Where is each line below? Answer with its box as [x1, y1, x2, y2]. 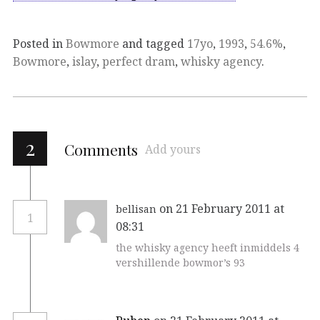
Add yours [145, 141, 201, 158]
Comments [64, 139, 138, 160]
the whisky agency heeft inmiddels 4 [116, 241, 299, 255]
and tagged [119, 36, 187, 52]
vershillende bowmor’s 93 [116, 256, 245, 270]
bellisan [116, 202, 156, 216]
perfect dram [102, 54, 175, 70]
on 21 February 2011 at [159, 201, 284, 217]
